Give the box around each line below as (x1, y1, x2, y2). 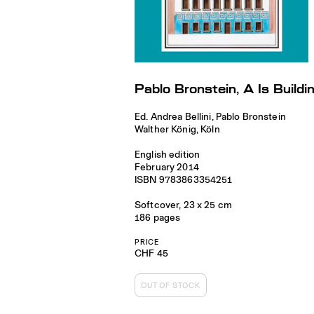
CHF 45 (135, 245, 168, 261)
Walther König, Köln (135, 121, 220, 137)
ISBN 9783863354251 (135, 172, 233, 187)
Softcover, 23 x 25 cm (135, 197, 232, 212)
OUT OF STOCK (141, 280, 200, 291)
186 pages (135, 210, 181, 225)
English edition (135, 146, 200, 162)
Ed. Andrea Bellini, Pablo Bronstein (135, 109, 286, 124)
